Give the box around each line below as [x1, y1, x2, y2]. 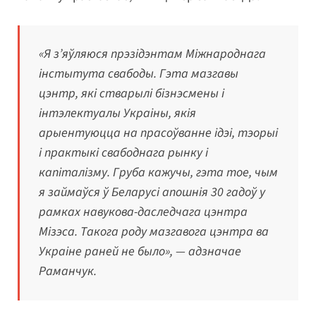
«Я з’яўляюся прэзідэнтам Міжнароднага [39, 44, 266, 63]
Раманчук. [39, 262, 97, 280]
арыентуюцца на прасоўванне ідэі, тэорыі [39, 123, 278, 142]
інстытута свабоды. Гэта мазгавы [39, 64, 238, 83]
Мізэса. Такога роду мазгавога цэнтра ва [39, 222, 269, 241]
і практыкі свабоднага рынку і [39, 143, 208, 162]
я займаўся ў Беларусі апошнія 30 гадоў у [39, 183, 265, 201]
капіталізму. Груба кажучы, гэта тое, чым [39, 163, 278, 181]
